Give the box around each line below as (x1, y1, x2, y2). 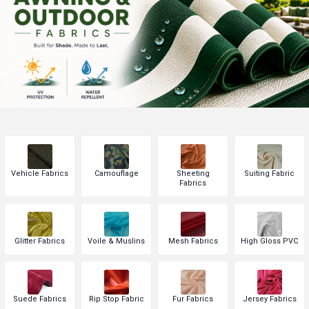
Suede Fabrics (13, 295, 66, 303)
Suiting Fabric (244, 169, 295, 178)
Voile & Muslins (88, 237, 145, 246)
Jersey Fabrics (242, 295, 297, 303)
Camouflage (94, 169, 139, 178)
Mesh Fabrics (168, 237, 218, 246)
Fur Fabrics (172, 295, 213, 303)
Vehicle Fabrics (11, 169, 68, 178)
